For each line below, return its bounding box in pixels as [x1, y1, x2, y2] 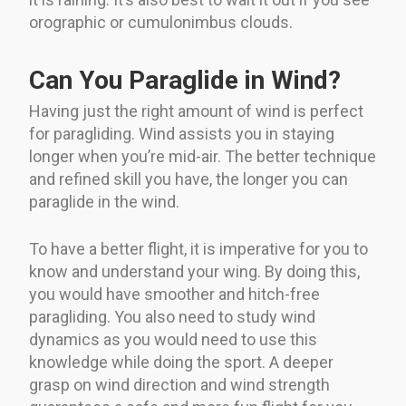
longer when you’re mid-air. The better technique [29, 146, 376, 166]
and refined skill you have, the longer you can [29, 169, 348, 188]
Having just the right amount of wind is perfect [29, 101, 363, 121]
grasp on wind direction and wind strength [29, 374, 330, 394]
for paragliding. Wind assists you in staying [29, 123, 334, 143]
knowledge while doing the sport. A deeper [29, 352, 333, 372]
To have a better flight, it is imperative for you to [29, 238, 368, 258]
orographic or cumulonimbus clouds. [29, 12, 293, 32]
